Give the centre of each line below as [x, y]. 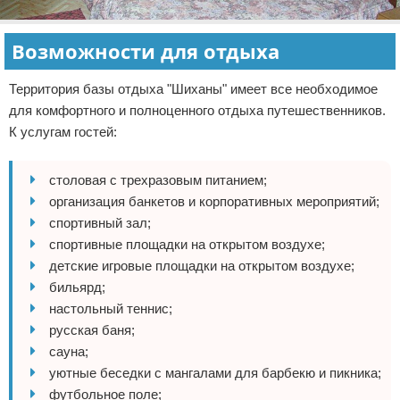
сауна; [69, 351]
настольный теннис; [111, 308]
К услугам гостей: [63, 131]
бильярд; [77, 287]
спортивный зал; [100, 222]
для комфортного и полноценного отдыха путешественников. [197, 110]
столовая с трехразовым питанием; [158, 179]
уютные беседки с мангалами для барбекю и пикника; [215, 372]
